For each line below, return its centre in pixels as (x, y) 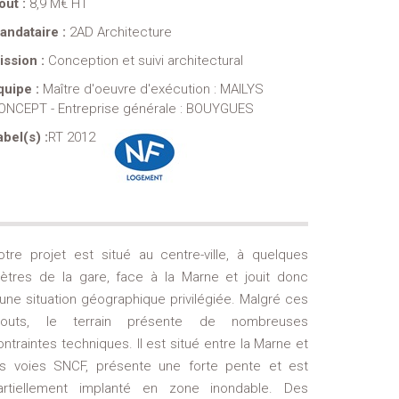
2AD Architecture (121, 33)
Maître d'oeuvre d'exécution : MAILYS (154, 90)
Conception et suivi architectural (146, 61)
